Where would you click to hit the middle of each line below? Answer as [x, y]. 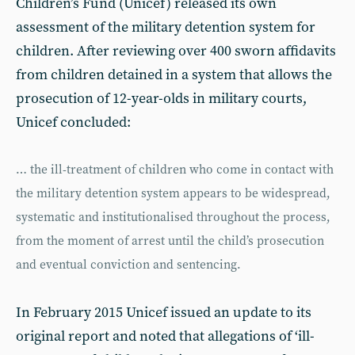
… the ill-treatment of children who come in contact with [175, 170]
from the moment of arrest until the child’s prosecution [170, 241]
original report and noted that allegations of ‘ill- [165, 336]
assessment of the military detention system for [166, 27]
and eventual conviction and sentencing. [128, 265]
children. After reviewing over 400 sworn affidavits [176, 51]
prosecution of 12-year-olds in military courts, [161, 99]
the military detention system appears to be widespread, [173, 194]
